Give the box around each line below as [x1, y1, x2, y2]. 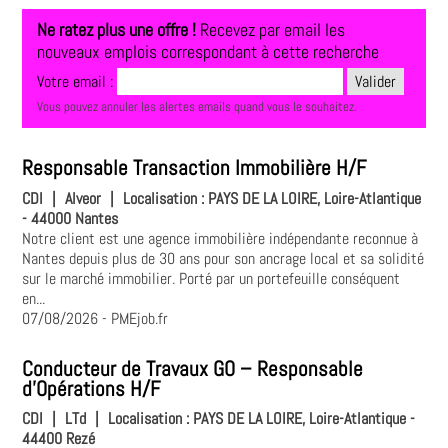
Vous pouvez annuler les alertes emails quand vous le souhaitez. [37, 98, 358, 116]
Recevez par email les [196, 19, 346, 42]
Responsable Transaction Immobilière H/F [22, 155, 367, 182]
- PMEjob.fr [98, 307, 169, 329]
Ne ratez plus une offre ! [37, 19, 197, 42]
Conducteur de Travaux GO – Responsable [22, 355, 364, 382]
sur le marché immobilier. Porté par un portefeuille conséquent [22, 267, 401, 289]
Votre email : [37, 71, 118, 93]
